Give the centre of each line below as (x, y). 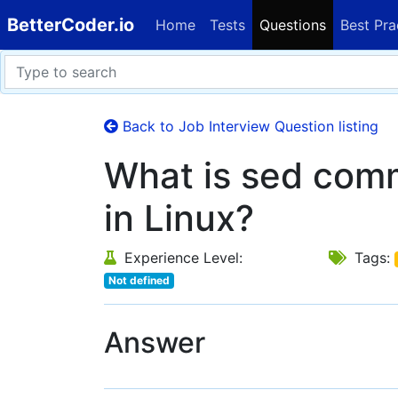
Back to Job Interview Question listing (248, 126)
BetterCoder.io (71, 25)
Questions (293, 25)
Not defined (139, 280)
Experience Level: (181, 258)
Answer (155, 342)
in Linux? (179, 218)
